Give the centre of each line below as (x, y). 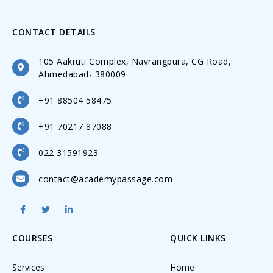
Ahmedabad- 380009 (82, 74)
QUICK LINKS (198, 238)
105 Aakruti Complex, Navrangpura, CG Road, (135, 61)
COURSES (33, 238)
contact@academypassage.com (105, 179)
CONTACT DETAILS (54, 32)
